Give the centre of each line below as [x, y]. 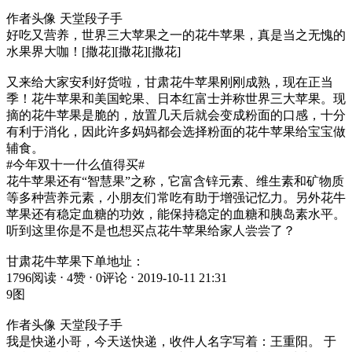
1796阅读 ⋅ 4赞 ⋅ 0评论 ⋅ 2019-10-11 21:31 [117, 277]
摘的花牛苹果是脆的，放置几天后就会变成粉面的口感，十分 [176, 115]
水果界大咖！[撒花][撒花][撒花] [93, 51]
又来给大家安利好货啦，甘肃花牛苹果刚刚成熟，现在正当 [170, 82]
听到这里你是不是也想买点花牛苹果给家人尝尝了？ [151, 230]
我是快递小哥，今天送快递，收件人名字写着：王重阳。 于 [171, 341]
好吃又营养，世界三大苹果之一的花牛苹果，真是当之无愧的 [176, 35]
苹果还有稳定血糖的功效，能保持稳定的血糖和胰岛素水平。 [176, 214]
